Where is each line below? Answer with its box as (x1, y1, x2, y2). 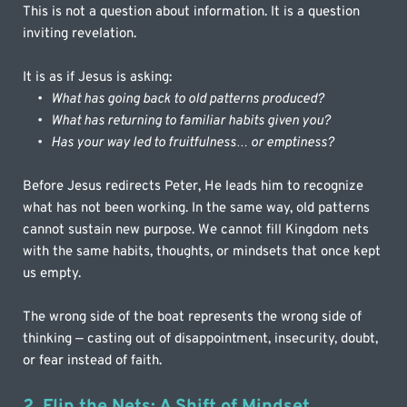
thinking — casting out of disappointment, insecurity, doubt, (23, 330, 379, 348)
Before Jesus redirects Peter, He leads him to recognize (23, 177, 364, 195)
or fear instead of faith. (23, 352, 163, 370)
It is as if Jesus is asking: (23, 68, 173, 86)
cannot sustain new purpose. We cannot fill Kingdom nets (23, 221, 370, 239)
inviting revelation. (23, 25, 137, 43)
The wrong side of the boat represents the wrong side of (23, 308, 362, 326)
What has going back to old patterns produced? (51, 90, 325, 108)
